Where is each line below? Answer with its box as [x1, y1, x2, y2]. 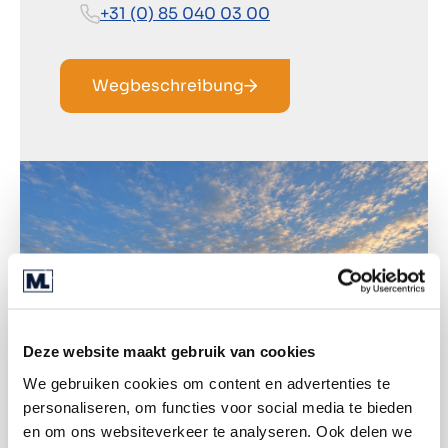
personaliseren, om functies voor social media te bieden [23, 398, 413, 415]
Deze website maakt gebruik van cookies [23, 342, 316, 360]
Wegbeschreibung [92, 74, 244, 96]
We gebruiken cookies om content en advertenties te [23, 374, 390, 391]
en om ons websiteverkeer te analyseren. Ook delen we [23, 422, 412, 439]
